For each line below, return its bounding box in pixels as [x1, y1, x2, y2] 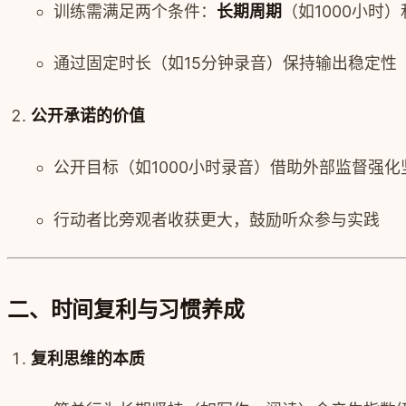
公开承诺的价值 [30, 105, 145, 125]
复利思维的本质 [30, 348, 145, 368]
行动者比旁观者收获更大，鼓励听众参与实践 [53, 209, 380, 229]
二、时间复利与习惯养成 [7, 293, 245, 324]
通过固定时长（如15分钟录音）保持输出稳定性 [53, 53, 397, 72]
